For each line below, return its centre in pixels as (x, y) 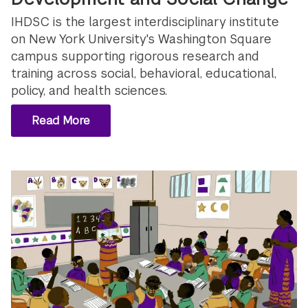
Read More (60, 120)
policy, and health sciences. (89, 90)
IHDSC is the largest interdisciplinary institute (145, 21)
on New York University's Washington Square (142, 38)
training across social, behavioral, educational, (144, 73)
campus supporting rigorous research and (135, 56)
